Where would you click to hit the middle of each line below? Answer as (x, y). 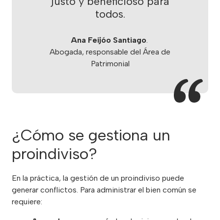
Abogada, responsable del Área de (110, 52)
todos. (110, 14)
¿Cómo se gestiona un (91, 135)
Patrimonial (110, 63)
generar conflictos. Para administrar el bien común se (104, 190)
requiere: (27, 201)
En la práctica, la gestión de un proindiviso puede (98, 178)
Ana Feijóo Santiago (109, 40)
